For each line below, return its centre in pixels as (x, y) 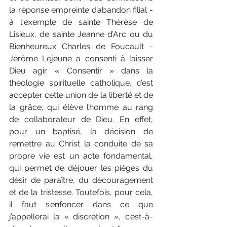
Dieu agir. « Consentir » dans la (81, 70)
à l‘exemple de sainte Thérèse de (81, 22)
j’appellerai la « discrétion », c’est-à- (81, 216)
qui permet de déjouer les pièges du (81, 168)
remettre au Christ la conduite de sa (81, 143)
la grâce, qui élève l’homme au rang (81, 107)
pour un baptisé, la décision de (81, 131)
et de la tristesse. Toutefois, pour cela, (81, 192)
